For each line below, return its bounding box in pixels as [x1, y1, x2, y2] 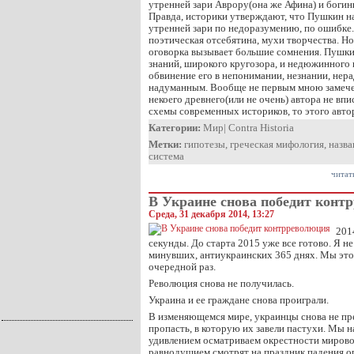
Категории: [149, 122, 201, 134]
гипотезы [184, 138, 225, 150]
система [149, 150, 184, 162]
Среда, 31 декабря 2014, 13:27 [149, 209, 274, 220]
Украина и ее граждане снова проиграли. [149, 294, 329, 306]
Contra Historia [228, 122, 294, 134]
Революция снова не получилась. [149, 277, 294, 289]
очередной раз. [149, 261, 216, 273]
